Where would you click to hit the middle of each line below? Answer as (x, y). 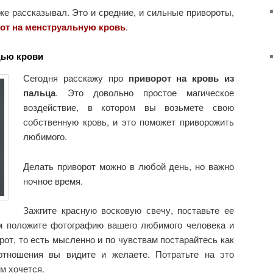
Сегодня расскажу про (76, 78)
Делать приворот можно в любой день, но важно (129, 166)
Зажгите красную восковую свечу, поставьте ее (129, 210)
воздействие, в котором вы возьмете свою (129, 107)
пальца (40, 93)
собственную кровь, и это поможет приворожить (129, 122)
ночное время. (53, 180)
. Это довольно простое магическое (145, 93)
